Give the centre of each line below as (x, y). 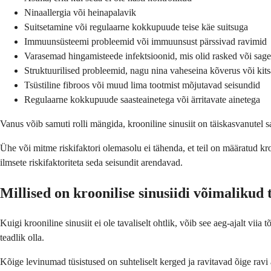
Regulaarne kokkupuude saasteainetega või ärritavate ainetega (142, 100)
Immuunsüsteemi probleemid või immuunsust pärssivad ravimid (145, 42)
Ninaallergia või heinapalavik (80, 13)
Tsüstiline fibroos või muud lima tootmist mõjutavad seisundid (142, 85)
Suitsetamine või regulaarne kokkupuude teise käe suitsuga (136, 27)
